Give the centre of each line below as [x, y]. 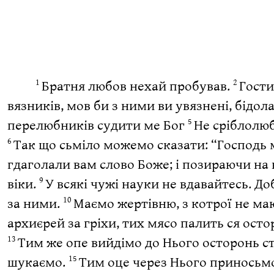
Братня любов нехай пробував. [137, 86]
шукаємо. [38, 262]
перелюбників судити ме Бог [97, 125]
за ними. [35, 203]
